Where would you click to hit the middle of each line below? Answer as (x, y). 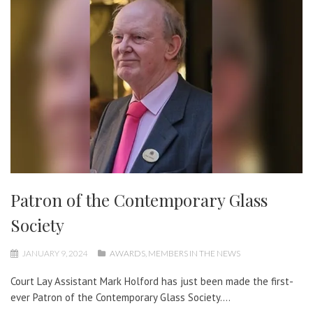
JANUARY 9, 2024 (55, 254)
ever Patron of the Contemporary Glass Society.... (121, 298)
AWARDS (128, 254)
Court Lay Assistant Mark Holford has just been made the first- (152, 282)
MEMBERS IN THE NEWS (194, 254)
